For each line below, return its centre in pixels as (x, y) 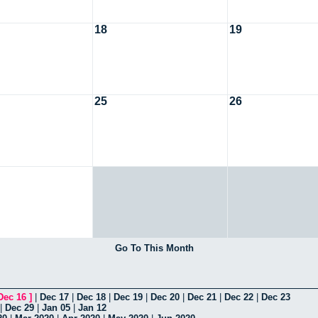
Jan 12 (92, 307)
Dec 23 (276, 297)
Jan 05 (56, 307)
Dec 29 (20, 307)
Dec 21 (202, 297)
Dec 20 (165, 297)
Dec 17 (54, 297)
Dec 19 (128, 297)
